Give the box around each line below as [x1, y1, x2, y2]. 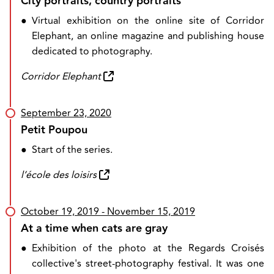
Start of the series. [32, 143, 113, 157]
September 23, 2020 [21, 106, 111, 120]
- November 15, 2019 [99, 204, 195, 219]
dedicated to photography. [32, 44, 152, 59]
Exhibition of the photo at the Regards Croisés [32, 241, 264, 256]
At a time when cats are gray [21, 220, 168, 237]
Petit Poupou [21, 121, 87, 139]
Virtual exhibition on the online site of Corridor [32, 13, 264, 28]
